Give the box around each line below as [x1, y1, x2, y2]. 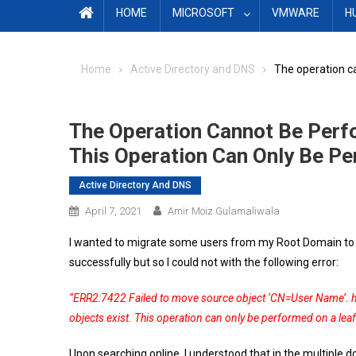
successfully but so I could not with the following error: [69, 256, 339, 269]
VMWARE [272, 6, 319, 19]
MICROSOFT [172, 6, 234, 19]
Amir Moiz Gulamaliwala [168, 205, 280, 217]
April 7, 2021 [85, 205, 141, 217]
